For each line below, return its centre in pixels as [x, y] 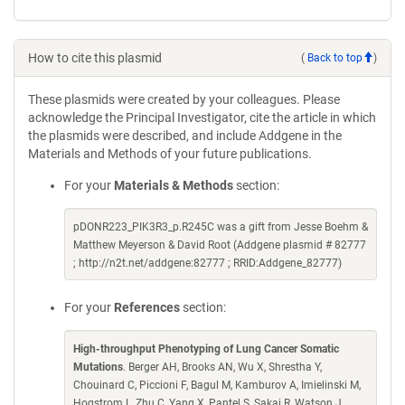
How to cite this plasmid [95, 58]
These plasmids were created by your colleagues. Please [184, 99]
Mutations [98, 367]
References [147, 307]
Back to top [335, 57]
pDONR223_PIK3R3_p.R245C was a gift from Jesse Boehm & [221, 227]
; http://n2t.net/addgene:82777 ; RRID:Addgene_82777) [207, 263]
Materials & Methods [174, 185]
